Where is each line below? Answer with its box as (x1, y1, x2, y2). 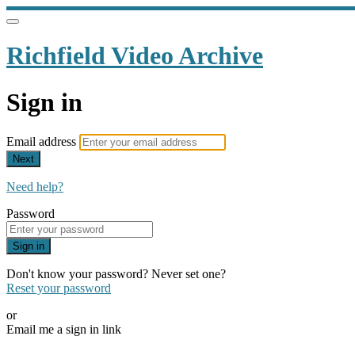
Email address (6, 135, 79, 149)
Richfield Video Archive (6, 41, 263, 71)
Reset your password (6, 281, 111, 296)
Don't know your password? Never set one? (6, 267, 226, 281)
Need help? (6, 180, 63, 194)
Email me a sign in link (6, 323, 121, 337)
